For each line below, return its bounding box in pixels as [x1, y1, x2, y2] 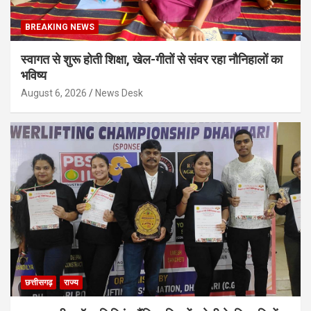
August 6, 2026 [21, 87, 87, 99]
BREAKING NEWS [25, 22, 94, 33]
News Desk [95, 87, 143, 99]
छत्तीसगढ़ [25, 277, 52, 287]
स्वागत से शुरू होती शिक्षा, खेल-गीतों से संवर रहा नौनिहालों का [21, 52, 283, 67]
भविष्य [21, 68, 47, 83]
